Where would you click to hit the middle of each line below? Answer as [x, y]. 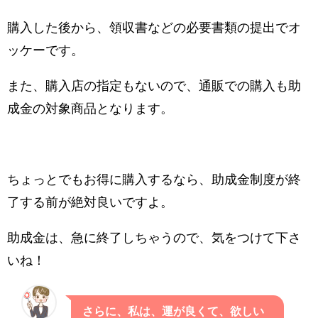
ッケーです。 [45, 50]
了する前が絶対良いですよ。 [90, 202]
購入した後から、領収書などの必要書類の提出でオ [154, 27]
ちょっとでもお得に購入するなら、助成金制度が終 [154, 179]
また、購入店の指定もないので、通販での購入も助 [154, 86]
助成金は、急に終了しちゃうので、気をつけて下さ [154, 237]
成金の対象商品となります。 [90, 108]
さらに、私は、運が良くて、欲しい [174, 311]
